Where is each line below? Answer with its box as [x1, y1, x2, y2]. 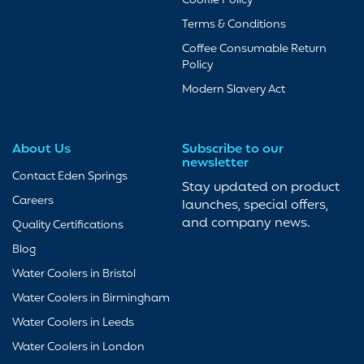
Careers [12, 193, 54, 210]
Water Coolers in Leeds [12, 314, 134, 332]
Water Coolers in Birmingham [12, 290, 170, 308]
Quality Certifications [12, 217, 123, 235]
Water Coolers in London [12, 339, 145, 357]
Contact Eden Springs [12, 168, 128, 186]
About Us [12, 140, 71, 160]
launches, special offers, [182, 196, 328, 216]
